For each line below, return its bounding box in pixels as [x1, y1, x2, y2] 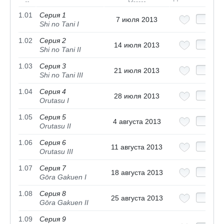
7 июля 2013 [116, 15, 157, 24]
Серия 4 [39, 87, 66, 96]
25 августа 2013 [110, 194, 163, 202]
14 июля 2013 [114, 41, 159, 49]
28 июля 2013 [114, 92, 159, 100]
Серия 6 [39, 138, 66, 147]
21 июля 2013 [114, 66, 159, 75]
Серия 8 [39, 189, 66, 198]
